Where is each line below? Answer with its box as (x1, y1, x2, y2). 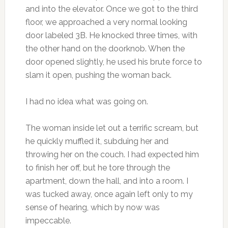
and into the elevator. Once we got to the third (25, 4, 198, 14)
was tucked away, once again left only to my (25, 189, 193, 199)
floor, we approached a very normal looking (25, 17, 187, 27)
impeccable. (25, 216, 71, 226)
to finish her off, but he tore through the (25, 163, 170, 173)
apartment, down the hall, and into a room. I (25, 176, 188, 186)
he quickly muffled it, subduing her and (25, 136, 168, 147)
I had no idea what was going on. (25, 97, 148, 107)
